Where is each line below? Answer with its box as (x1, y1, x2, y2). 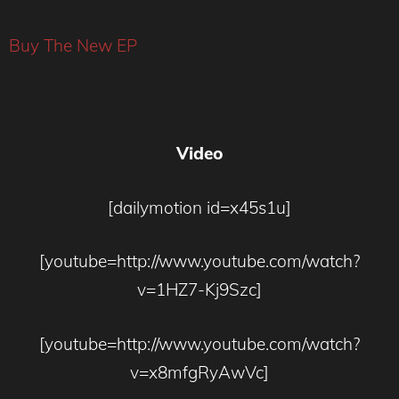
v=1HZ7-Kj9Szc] (137, 279, 262, 301)
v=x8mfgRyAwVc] (130, 361, 269, 383)
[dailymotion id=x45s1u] (108, 196, 291, 218)
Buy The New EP (9, 35, 137, 57)
